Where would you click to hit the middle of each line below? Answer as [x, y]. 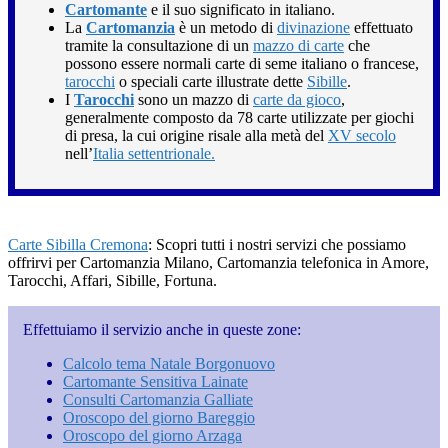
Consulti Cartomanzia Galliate [158, 399]
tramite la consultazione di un [159, 45]
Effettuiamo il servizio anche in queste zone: [162, 329]
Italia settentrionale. [154, 153]
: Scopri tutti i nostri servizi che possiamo [277, 244]
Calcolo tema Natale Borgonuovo [169, 363]
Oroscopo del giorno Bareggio [159, 417]
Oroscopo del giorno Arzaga [152, 435]
